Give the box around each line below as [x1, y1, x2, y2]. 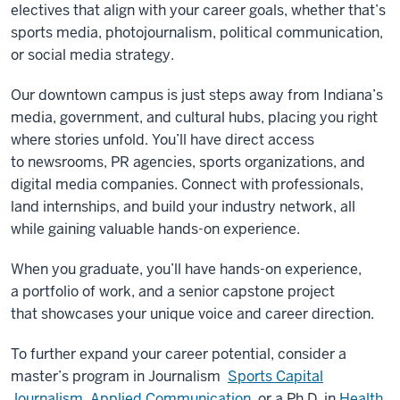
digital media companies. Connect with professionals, [11, 175, 363, 194]
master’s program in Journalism [11, 367, 228, 386]
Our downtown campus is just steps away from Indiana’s [11, 86, 383, 104]
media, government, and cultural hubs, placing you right [11, 108, 378, 127]
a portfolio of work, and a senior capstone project [11, 282, 335, 301]
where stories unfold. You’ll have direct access [11, 130, 314, 149]
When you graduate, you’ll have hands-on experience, [11, 260, 362, 279]
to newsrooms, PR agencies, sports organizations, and [11, 153, 365, 171]
